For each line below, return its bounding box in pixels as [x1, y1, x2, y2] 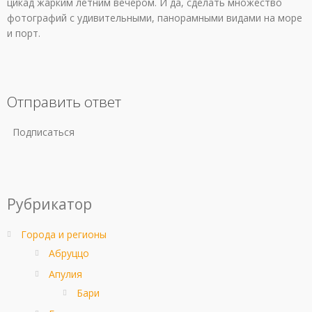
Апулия [49, 267, 82, 281]
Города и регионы [21, 228, 107, 242]
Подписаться [7, 125, 80, 139]
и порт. [7, 26, 40, 40]
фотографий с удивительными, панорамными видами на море [7, 11, 302, 25]
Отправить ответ [7, 92, 121, 112]
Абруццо [49, 247, 89, 260]
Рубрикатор [7, 194, 92, 214]
